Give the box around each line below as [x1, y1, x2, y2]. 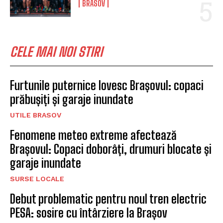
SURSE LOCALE [10, 174, 64, 183]
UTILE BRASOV [10, 111, 61, 119]
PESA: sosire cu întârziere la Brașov [10, 205, 167, 220]
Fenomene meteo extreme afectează [10, 127, 177, 142]
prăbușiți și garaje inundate [10, 92, 133, 107]
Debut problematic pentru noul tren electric [10, 191, 207, 206]
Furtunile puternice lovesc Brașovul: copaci [10, 78, 204, 93]
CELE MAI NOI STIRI [10, 43, 103, 60]
